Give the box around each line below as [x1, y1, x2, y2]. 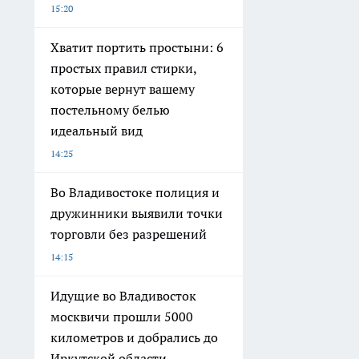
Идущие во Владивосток [50, 288, 196, 304]
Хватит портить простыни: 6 [50, 39, 224, 55]
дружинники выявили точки [50, 205, 223, 221]
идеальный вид [50, 123, 143, 139]
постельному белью [50, 102, 170, 118]
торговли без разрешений [50, 226, 207, 242]
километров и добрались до [50, 329, 218, 345]
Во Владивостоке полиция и [50, 184, 220, 200]
